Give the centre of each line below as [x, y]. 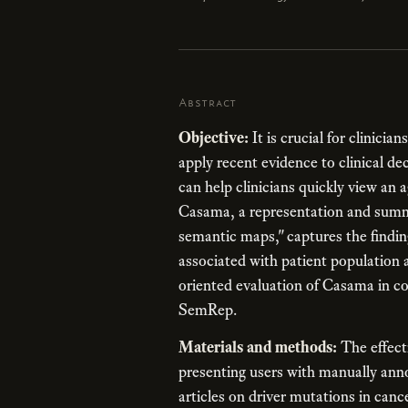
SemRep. [208, 309]
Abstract [208, 102]
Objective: [214, 137]
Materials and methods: [258, 347]
